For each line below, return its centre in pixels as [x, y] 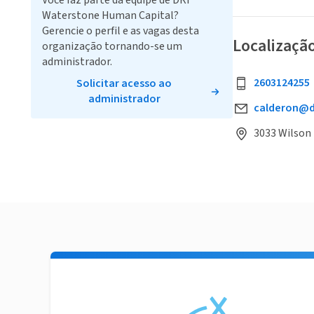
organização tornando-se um [112, 46]
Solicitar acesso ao [124, 83]
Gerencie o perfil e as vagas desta [121, 31]
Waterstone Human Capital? [110, 15]
